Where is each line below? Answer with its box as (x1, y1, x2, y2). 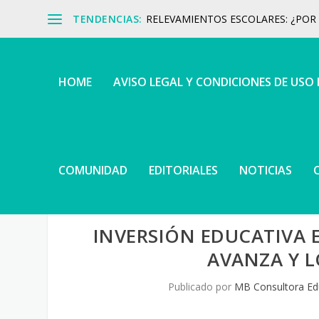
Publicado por (167, 279, 234, 293)
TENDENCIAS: (73, 11, 142, 26)
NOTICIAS (239, 162, 293, 178)
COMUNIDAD (58, 162, 128, 178)
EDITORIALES (149, 162, 219, 178)
